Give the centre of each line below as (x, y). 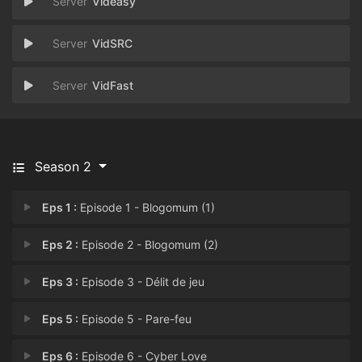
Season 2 (63, 166)
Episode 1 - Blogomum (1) (146, 207)
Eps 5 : (61, 319)
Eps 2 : (61, 244)
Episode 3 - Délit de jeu (142, 282)
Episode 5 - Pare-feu (135, 319)
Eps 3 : (61, 282)
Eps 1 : (60, 207)
